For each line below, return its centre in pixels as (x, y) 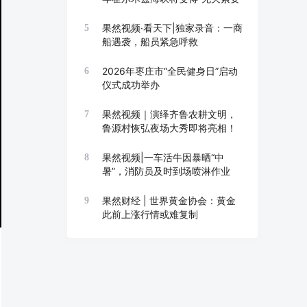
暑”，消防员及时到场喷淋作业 (166, 171)
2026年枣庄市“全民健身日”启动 (170, 71)
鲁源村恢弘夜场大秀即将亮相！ (169, 128)
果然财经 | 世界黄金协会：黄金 (169, 200)
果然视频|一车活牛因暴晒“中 (163, 157)
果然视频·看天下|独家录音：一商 (172, 28)
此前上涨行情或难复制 (150, 214)
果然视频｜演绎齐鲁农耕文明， (169, 114)
